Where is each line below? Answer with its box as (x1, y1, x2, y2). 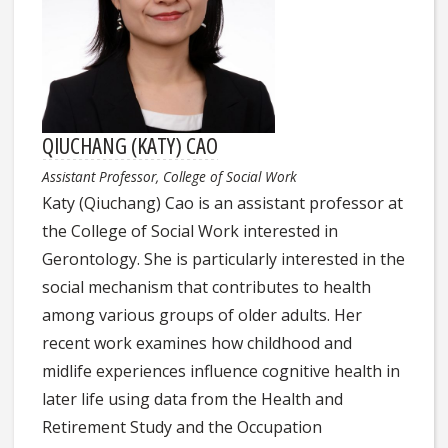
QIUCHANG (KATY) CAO (42, 129, 219, 160)
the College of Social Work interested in (42, 219, 339, 242)
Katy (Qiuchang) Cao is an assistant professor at (42, 191, 404, 214)
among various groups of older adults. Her (42, 303, 363, 326)
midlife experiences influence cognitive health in (42, 359, 401, 382)
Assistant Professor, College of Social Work (42, 166, 298, 186)
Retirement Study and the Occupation (42, 415, 323, 438)
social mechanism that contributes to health (42, 275, 372, 298)
